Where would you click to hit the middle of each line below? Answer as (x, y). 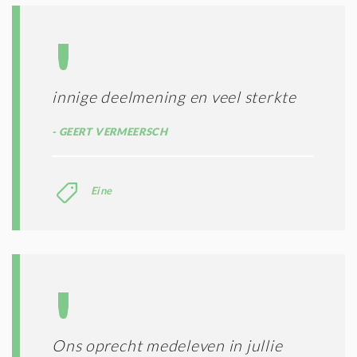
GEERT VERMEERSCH (112, 131)
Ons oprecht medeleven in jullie (167, 345)
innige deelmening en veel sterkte (174, 96)
